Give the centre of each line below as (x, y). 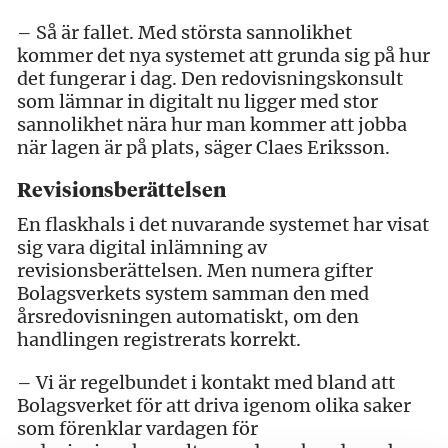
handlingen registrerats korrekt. (159, 339)
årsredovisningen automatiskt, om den (188, 316)
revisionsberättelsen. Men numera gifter (195, 270)
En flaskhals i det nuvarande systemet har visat (223, 224)
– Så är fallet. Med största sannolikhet (184, 32)
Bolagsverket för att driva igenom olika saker (214, 405)
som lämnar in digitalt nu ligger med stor (197, 101)
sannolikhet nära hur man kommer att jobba (212, 124)
